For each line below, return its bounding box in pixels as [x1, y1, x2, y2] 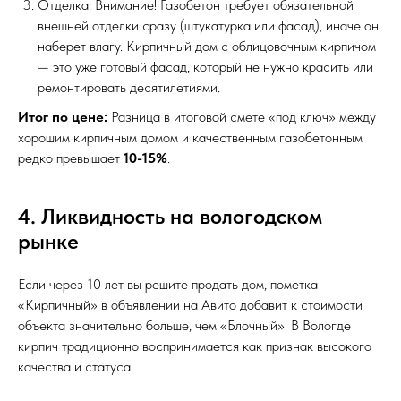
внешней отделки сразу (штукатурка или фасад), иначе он [38, 16, 379, 34]
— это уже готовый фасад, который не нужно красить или [38, 57, 373, 75]
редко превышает [18, 149, 124, 166]
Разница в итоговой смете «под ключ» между [107, 107, 376, 125]
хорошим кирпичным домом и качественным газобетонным [18, 128, 363, 146]
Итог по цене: [18, 107, 107, 125]
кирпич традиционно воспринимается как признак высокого [18, 337, 371, 354]
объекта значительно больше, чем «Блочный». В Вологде [18, 316, 351, 334]
